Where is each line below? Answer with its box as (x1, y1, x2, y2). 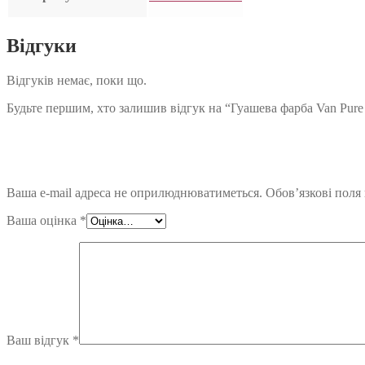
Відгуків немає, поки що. (7, 73, 147, 88)
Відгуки (7, 35, 77, 57)
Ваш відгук (7, 333, 73, 348)
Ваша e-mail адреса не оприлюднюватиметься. (7, 186, 262, 200)
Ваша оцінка (7, 213, 80, 228)
